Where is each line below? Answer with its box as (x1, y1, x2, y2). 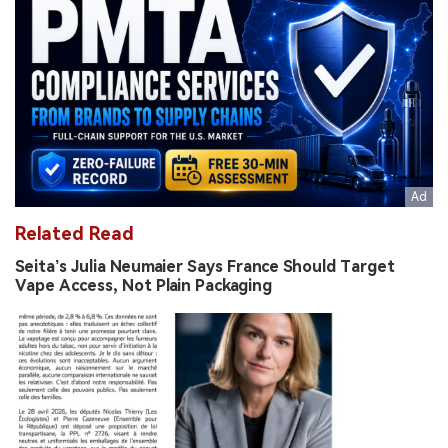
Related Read (15, 222, 134, 244)
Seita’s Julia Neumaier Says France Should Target (15, 256, 395, 276)
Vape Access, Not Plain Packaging (15, 275, 272, 295)
